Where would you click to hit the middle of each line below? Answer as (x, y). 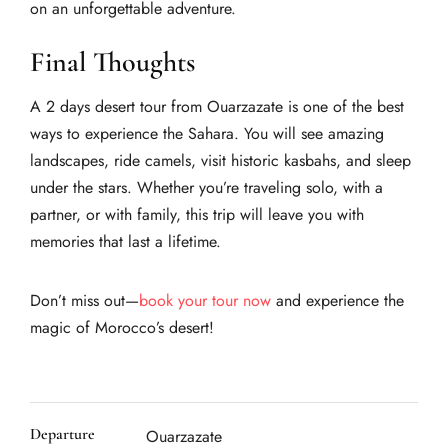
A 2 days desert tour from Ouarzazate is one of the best (217, 107)
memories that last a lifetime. (125, 242)
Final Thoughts (112, 61)
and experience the (337, 301)
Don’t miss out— (84, 301)
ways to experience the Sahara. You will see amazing (207, 134)
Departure (62, 433)
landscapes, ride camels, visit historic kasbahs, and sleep (220, 161)
